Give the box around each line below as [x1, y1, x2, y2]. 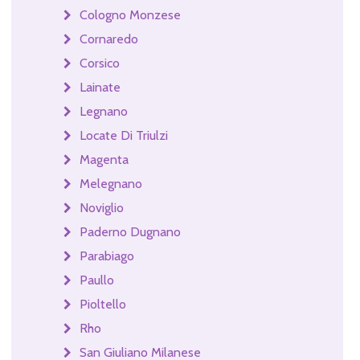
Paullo [79, 272, 114, 288]
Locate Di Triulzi [79, 127, 168, 143]
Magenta [79, 151, 129, 167]
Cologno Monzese [79, 6, 181, 22]
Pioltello [79, 296, 126, 312]
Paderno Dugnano [79, 223, 181, 239]
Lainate [79, 79, 121, 95]
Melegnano [79, 175, 142, 191]
